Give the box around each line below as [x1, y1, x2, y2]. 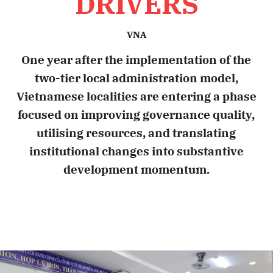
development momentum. [63, 162, 210, 177]
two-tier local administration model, [34, 71, 238, 85]
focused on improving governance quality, [18, 107, 255, 122]
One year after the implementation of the [21, 52, 252, 67]
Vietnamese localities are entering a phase [16, 89, 257, 104]
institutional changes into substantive [29, 144, 244, 158]
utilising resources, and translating [37, 126, 236, 140]
